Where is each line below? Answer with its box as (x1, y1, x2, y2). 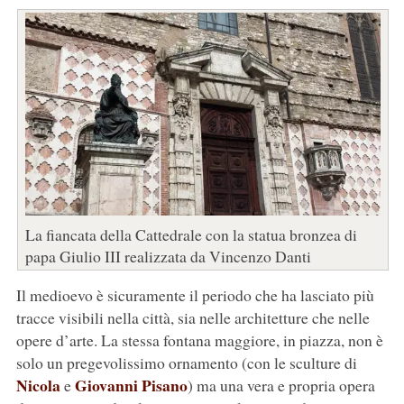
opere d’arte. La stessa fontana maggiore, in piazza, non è (15, 329, 383, 352)
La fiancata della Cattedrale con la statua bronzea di (24, 224, 357, 246)
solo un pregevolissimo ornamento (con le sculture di (15, 352, 357, 374)
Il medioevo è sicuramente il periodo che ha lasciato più (15, 284, 374, 307)
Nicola (15, 373, 60, 398)
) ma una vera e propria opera (187, 374, 375, 397)
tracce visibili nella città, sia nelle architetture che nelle (15, 307, 370, 329)
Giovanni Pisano (74, 373, 188, 398)
